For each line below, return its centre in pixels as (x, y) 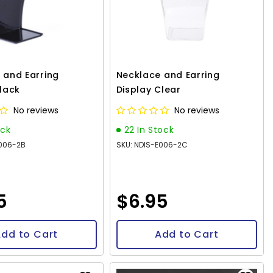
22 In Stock (149, 130)
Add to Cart (186, 235)
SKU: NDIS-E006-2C (152, 145)
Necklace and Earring (168, 75)
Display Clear (148, 90)
